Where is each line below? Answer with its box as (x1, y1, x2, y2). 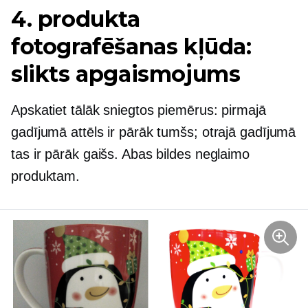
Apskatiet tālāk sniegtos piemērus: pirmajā (11, 102, 266, 118)
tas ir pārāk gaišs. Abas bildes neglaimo (11, 146, 250, 162)
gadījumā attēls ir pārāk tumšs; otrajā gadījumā (11, 124, 296, 140)
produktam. (11, 168, 80, 184)
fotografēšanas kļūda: (11, 33, 252, 60)
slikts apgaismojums (11, 60, 241, 88)
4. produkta (11, 5, 140, 33)
